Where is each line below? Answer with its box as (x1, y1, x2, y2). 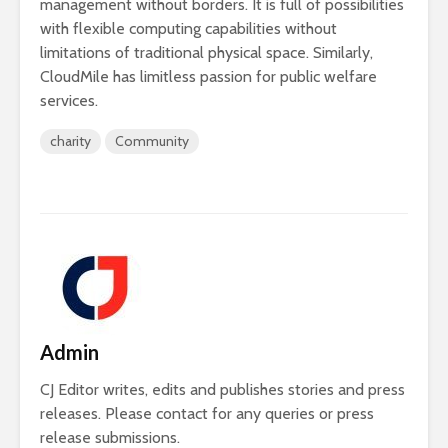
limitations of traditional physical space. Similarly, (40, 43, 373, 63)
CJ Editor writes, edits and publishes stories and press (40, 380, 405, 400)
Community (115, 132, 189, 151)
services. (40, 91, 98, 111)
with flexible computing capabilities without (40, 19, 337, 39)
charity (50, 132, 91, 151)
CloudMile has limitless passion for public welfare (40, 67, 377, 87)
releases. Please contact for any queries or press (40, 404, 374, 424)
